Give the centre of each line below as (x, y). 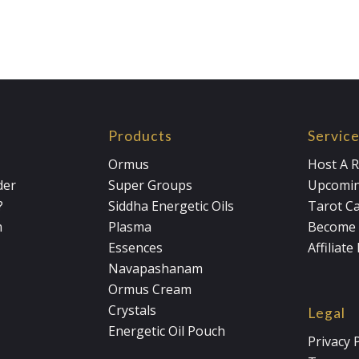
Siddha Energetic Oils (171, 206)
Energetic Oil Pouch (166, 331)
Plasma (129, 227)
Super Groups (150, 186)
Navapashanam (155, 269)
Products (140, 135)
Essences (135, 248)
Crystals (132, 311)
